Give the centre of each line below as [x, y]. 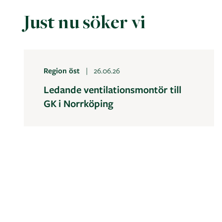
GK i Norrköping [79, 103]
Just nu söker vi [85, 24]
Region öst [62, 71]
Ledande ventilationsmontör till [112, 89]
